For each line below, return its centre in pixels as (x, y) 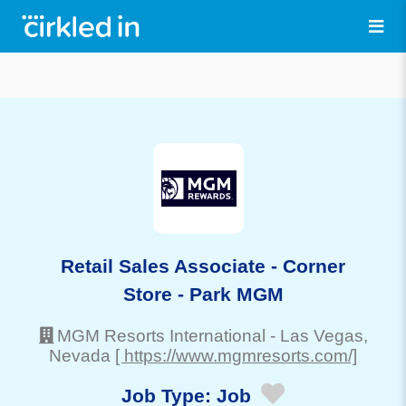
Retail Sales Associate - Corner (203, 266)
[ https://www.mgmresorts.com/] (236, 355)
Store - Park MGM (203, 294)
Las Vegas (321, 335)
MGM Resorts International (161, 335)
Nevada (80, 355)
